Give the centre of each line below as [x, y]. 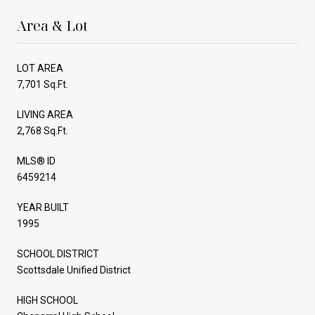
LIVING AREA [45, 114]
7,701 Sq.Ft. [43, 84]
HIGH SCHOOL [47, 300]
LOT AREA [40, 68]
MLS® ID [36, 161]
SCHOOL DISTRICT [58, 253]
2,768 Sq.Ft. [43, 130]
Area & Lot [52, 25]
